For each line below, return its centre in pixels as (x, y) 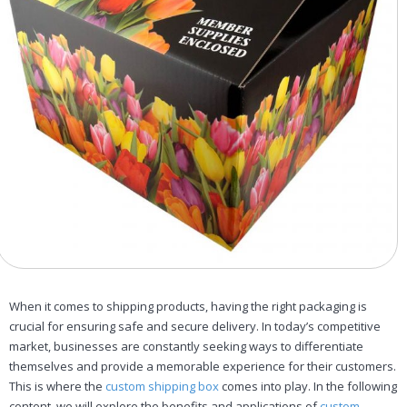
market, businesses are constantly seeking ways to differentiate (186, 347)
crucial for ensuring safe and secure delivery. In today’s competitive (195, 327)
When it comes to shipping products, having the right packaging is (188, 307)
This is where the (57, 387)
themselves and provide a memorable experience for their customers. (203, 367)
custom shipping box (162, 387)
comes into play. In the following (308, 387)
